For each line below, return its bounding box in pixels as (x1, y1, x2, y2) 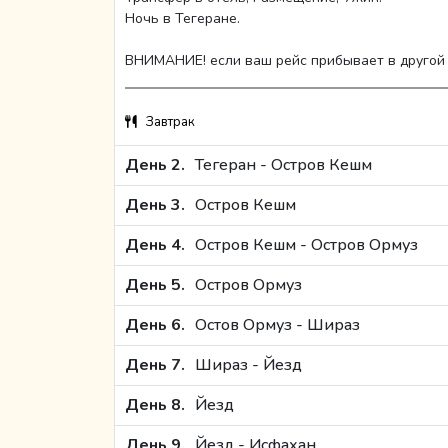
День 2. (125, 154, 185, 177)
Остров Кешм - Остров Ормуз (195, 234, 418, 257)
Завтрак (146, 113, 195, 132)
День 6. (125, 314, 185, 337)
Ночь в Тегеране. (125, 9, 240, 29)
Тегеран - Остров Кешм (195, 154, 372, 177)
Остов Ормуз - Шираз (195, 314, 360, 337)
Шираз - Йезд (195, 354, 302, 377)
